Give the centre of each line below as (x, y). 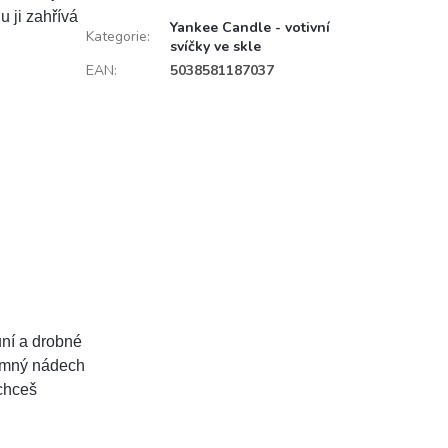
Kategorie (116, 36)
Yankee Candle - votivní (249, 27)
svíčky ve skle (215, 46)
